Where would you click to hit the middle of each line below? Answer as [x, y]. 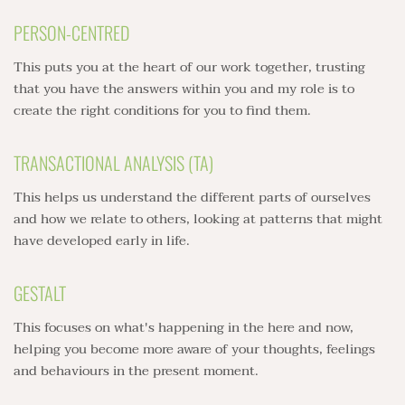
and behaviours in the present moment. [136, 370]
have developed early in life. [102, 240]
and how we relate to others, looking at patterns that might [198, 218]
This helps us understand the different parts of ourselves [192, 197]
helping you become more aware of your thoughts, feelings [194, 348]
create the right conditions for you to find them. [162, 110]
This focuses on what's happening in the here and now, [184, 327]
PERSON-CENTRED [71, 32]
